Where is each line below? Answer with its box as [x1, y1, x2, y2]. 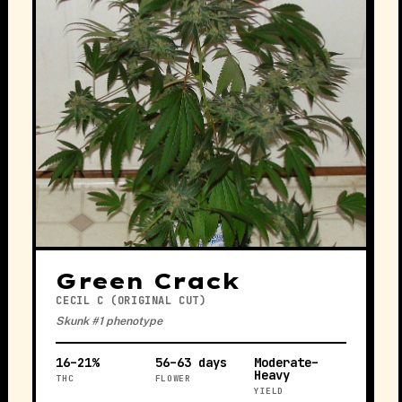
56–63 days [154, 354, 227, 371]
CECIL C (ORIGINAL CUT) [56, 293, 206, 309]
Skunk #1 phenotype [56, 314, 163, 328]
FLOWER [154, 371, 191, 384]
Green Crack [56, 267, 240, 295]
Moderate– [254, 354, 319, 371]
